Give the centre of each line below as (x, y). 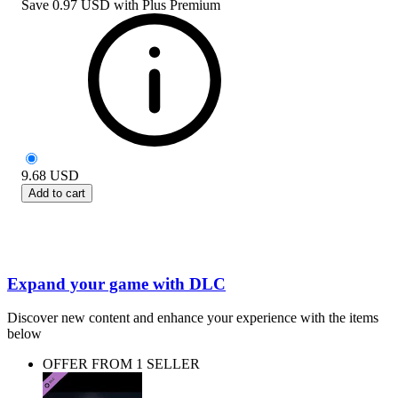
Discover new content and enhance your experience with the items (193, 318)
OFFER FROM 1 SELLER (121, 364)
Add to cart (57, 193)
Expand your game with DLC (116, 283)
